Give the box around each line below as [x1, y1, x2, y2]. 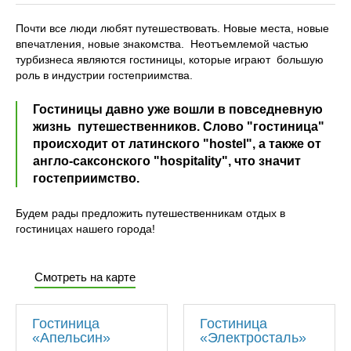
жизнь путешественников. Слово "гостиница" [33, 120, 324, 134]
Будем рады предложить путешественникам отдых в [16, 207, 285, 220]
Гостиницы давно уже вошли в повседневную [33, 103, 323, 117]
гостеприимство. [33, 172, 146, 186]
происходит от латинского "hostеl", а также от [33, 137, 321, 151]
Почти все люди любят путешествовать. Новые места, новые [16, 22, 329, 35]
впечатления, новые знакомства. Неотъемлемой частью [16, 38, 309, 51]
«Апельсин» [32, 330, 110, 346]
